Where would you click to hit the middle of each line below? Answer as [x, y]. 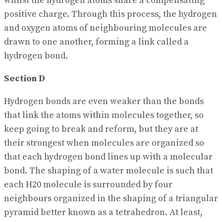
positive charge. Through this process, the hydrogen [111, 14]
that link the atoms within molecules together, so [104, 115]
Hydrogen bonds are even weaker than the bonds [104, 101]
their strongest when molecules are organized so [104, 143]
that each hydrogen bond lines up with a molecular [108, 157]
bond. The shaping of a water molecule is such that [109, 170]
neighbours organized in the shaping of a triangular [111, 198]
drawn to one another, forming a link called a [96, 42]
